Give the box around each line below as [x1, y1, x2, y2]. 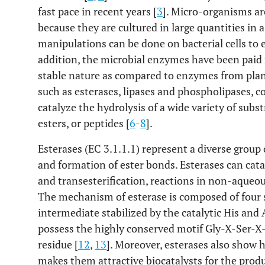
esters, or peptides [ [38, 116, 130, 130]
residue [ [38, 237, 78, 251]
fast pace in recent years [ [38, 4, 157, 18]
